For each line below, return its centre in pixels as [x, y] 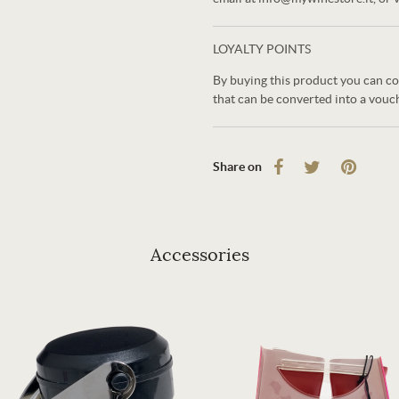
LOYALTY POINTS [262, 49]
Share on [237, 166]
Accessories [199, 255]
